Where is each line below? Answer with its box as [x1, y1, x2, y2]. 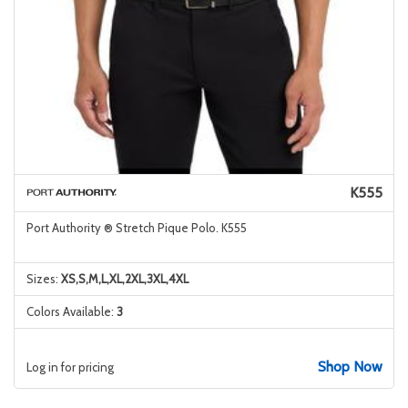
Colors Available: [25, 304, 117, 319]
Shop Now [317, 358, 382, 375]
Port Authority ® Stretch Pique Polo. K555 [25, 220, 247, 235]
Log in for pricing [25, 360, 114, 374]
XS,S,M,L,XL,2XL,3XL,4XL [60, 271, 189, 286]
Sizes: [25, 271, 61, 286]
